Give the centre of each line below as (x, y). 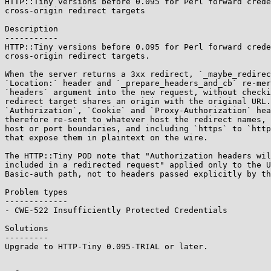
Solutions (27, 228)
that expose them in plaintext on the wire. (106, 138)
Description (31, 29)
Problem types (36, 192)
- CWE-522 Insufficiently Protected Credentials (116, 210)
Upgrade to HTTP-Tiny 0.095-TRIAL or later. (106, 247)
